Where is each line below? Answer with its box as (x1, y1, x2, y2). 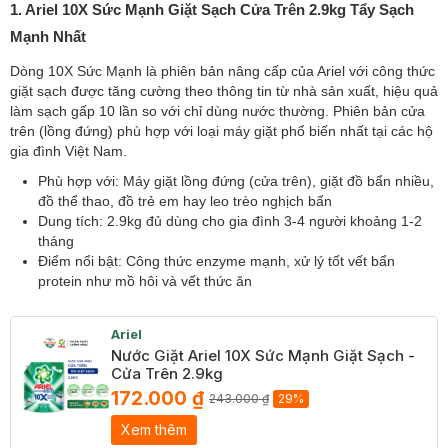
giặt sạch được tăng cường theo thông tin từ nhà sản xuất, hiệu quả (10, 83, 438, 99)
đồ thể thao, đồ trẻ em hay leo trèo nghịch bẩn (38, 193, 332, 209)
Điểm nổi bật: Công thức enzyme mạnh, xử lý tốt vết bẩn (38, 253, 395, 269)
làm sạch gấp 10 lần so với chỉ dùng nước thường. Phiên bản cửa (10, 103, 425, 119)
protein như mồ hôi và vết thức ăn (38, 273, 252, 289)
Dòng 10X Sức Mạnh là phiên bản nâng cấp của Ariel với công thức (10, 63, 435, 79)
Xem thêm (121, 421, 187, 438)
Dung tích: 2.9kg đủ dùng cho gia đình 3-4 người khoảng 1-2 (38, 213, 422, 229)
